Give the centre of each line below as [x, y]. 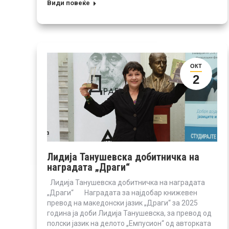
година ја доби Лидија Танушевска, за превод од [129, 213]
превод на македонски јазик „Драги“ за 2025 [122, 203]
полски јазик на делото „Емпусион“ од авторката [129, 223]
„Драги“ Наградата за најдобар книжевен [122, 192]
